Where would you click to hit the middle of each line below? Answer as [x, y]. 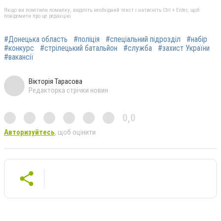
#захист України [184, 48]
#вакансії [19, 57]
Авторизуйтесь [29, 132]
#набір [197, 39]
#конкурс [19, 48]
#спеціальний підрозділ [143, 39]
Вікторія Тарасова [55, 82]
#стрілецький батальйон [79, 48]
